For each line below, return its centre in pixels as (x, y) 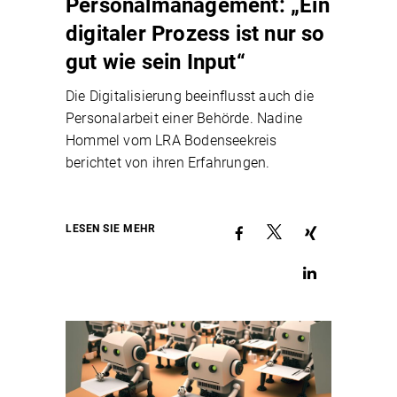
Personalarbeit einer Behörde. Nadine (184, 119)
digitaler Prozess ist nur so (195, 34)
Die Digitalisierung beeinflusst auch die (190, 97)
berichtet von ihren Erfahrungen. (168, 163)
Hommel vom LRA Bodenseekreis (171, 141)
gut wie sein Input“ (156, 62)
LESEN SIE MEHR (110, 228)
